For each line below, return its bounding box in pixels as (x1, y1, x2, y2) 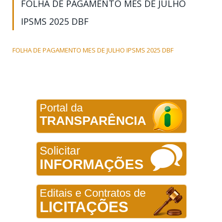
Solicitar (39, 144, 80, 157)
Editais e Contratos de (39, 186, 146, 199)
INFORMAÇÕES (39, 156, 144, 172)
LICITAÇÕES (39, 198, 128, 215)
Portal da (39, 101, 83, 114)
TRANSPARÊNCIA (39, 113, 146, 127)
